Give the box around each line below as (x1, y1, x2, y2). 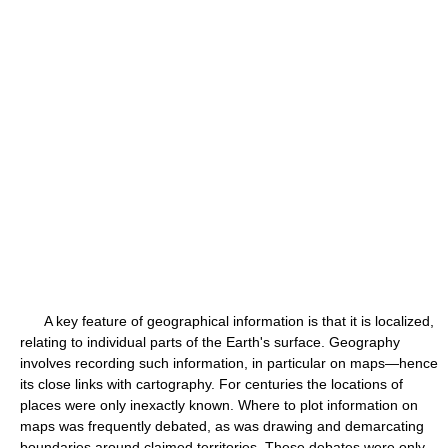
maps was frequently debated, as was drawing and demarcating (20, 418, 424, 434)
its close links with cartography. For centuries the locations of (20, 376, 403, 392)
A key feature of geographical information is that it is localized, (20, 313, 434, 329)
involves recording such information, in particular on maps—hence (20, 355, 438, 371)
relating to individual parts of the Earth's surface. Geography (20, 334, 400, 350)
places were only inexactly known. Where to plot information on (20, 397, 418, 413)
